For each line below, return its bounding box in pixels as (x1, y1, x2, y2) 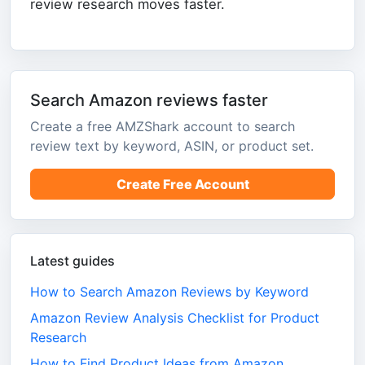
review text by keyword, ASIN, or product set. (30, 137, 314, 154)
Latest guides (30, 252, 115, 269)
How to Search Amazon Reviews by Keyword (30, 283, 309, 300)
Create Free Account (116, 175, 249, 192)
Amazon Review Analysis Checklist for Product (30, 309, 319, 326)
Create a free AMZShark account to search (30, 117, 295, 134)
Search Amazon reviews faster (30, 90, 268, 110)
